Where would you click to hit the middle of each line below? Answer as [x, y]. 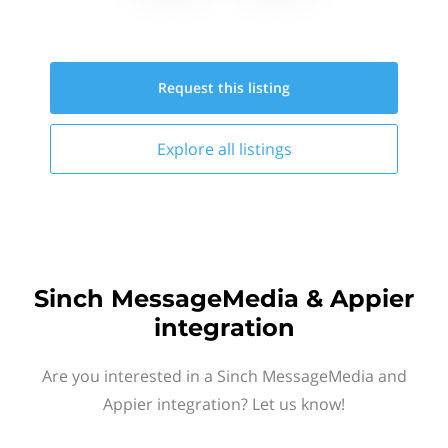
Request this [203, 87]
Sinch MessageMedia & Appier [224, 298]
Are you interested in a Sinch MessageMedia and [224, 376]
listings [265, 149]
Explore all [197, 149]
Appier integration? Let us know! [224, 404]
